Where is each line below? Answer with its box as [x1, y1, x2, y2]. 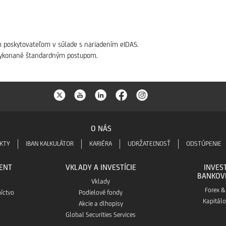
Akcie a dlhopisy [78, 200, 123, 207]
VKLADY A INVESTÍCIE [65, 163, 136, 172]
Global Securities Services [66, 211, 136, 218]
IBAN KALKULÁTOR [25, 140, 74, 147]
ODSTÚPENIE [186, 140, 221, 147]
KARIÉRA [89, 140, 112, 147]
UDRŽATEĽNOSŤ [127, 140, 171, 147]
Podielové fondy [79, 189, 123, 196]
